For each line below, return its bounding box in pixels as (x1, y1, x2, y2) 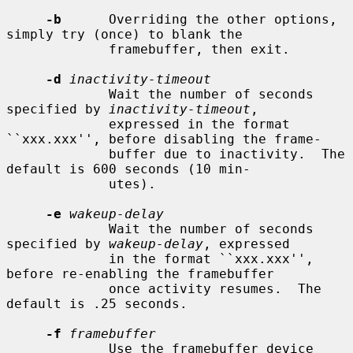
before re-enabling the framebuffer (6, 266, 274, 281)
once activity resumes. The (6, 281, 109, 296)
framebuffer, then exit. (6, 41, 109, 57)
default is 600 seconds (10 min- (6, 161, 251, 176)
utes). (6, 176, 109, 191)
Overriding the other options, (61, 11, 337, 27)
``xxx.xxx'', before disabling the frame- (6, 131, 321, 147)
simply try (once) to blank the (6, 26, 243, 42)
